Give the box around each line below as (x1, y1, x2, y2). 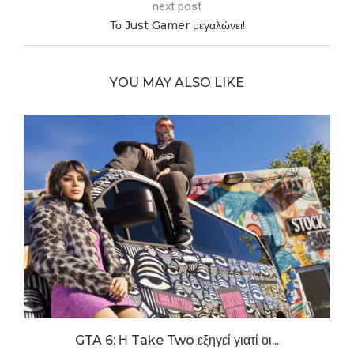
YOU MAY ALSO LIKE (110, 74, 244, 90)
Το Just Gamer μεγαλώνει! (109, 17, 245, 32)
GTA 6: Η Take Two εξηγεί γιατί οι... (75, 333, 279, 348)
